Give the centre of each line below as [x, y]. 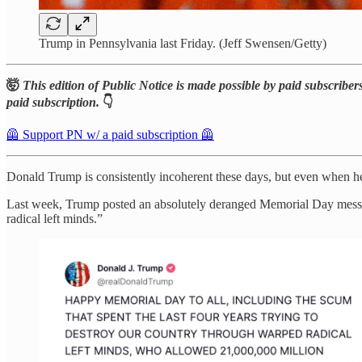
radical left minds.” [55, 218]
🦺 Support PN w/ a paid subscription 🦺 [110, 134]
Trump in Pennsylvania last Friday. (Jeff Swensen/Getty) [183, 43]
